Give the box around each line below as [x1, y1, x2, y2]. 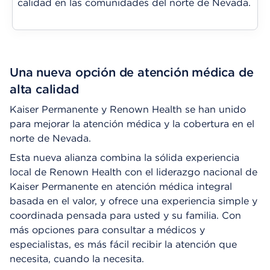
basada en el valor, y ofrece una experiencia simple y [10, 195, 257, 207]
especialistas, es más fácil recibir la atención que [10, 239, 237, 250]
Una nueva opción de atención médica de [10, 65, 254, 80]
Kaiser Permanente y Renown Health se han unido [10, 104, 246, 115]
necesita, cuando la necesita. [10, 253, 144, 265]
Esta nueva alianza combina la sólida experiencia [10, 152, 239, 163]
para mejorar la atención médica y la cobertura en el [10, 118, 254, 130]
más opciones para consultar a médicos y [10, 224, 205, 236]
